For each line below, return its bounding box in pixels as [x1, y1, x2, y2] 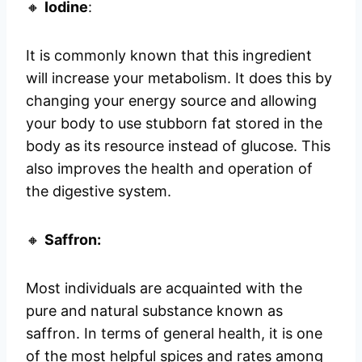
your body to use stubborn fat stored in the [26, 115, 322, 133]
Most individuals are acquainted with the [26, 280, 302, 297]
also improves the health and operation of [26, 160, 313, 178]
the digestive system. [26, 183, 171, 200]
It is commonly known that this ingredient [26, 47, 312, 65]
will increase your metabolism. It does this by [26, 69, 332, 87]
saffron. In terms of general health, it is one [26, 325, 322, 343]
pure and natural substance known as [26, 302, 283, 320]
